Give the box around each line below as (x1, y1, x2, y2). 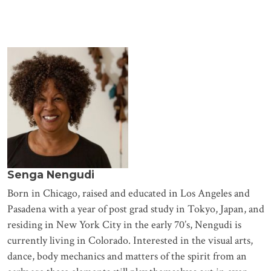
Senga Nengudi (7, 168, 94, 181)
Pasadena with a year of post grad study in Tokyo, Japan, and (7, 201, 264, 216)
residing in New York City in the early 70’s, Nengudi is (7, 217, 241, 232)
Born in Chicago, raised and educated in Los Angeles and (7, 186, 250, 200)
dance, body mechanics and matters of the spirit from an (7, 249, 247, 263)
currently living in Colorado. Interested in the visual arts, (7, 233, 253, 247)
